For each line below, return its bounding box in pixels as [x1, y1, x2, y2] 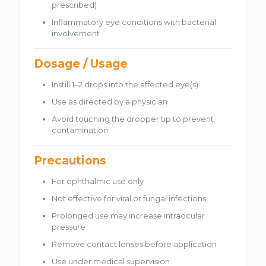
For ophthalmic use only [52, 176, 144, 186]
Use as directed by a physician [52, 96, 168, 106]
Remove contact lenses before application [52, 239, 217, 249]
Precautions [34, 153, 107, 167]
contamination [52, 125, 109, 135]
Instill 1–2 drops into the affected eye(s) [52, 79, 199, 89]
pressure [52, 221, 86, 232]
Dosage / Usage [34, 56, 128, 71]
